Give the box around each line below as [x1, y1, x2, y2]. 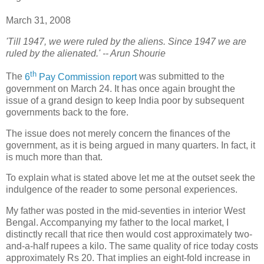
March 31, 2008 [6, 15, 71, 25]
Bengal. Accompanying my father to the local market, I [6, 217, 229, 228]
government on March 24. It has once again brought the [6, 83, 235, 94]
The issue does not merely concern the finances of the [6, 128, 230, 138]
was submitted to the [137, 71, 225, 82]
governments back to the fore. [6, 107, 128, 117]
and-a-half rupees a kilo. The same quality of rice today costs [6, 241, 258, 252]
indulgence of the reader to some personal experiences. [6, 184, 237, 195]
